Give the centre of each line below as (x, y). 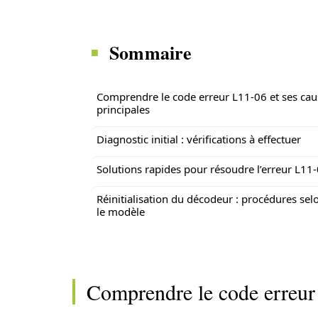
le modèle (121, 212)
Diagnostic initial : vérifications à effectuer (199, 139)
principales (123, 109)
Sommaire (151, 53)
